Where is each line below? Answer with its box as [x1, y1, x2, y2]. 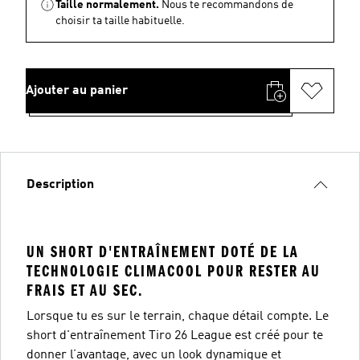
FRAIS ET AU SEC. [27, 280, 143, 300]
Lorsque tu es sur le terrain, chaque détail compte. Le [27, 309, 329, 323]
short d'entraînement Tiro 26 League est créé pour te [27, 329, 323, 342]
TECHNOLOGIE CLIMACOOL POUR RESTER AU [27, 261, 321, 280]
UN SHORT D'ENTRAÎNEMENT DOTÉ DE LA [27, 242, 299, 261]
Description [27, 178, 94, 191]
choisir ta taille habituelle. [55, 14, 185, 27]
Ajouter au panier [26, 84, 128, 97]
